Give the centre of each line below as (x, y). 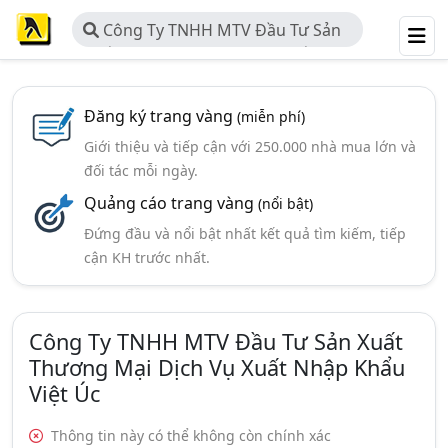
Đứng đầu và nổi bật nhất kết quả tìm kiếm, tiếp (244, 233)
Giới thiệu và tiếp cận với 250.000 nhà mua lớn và (249, 146)
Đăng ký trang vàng (160, 116)
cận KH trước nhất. (146, 257)
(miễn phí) (270, 116)
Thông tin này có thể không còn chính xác (189, 435)
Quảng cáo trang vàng (170, 203)
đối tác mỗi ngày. (140, 170)
